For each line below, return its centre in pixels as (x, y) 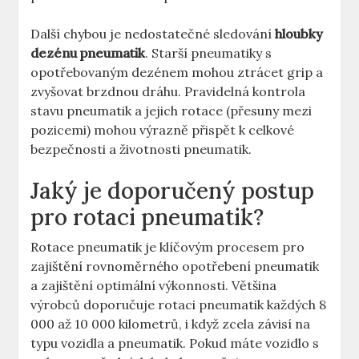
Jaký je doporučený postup (173, 191)
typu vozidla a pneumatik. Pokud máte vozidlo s (175, 343)
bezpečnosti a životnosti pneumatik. (141, 149)
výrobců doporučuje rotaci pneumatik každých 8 (179, 305)
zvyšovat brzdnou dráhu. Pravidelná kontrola (168, 92)
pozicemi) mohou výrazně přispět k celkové (163, 130)
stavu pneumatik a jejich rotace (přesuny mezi (171, 111)
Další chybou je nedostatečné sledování (153, 34)
